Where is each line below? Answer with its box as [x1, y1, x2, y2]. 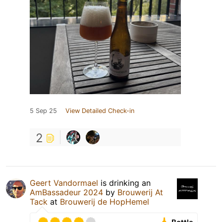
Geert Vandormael [30, 178, 98, 188]
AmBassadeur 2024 [30, 187, 103, 198]
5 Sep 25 [30, 107, 57, 115]
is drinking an [98, 178, 151, 188]
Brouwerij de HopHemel [60, 197, 149, 207]
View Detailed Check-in [65, 107, 134, 115]
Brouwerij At [117, 187, 163, 198]
